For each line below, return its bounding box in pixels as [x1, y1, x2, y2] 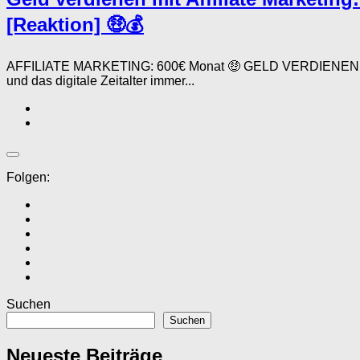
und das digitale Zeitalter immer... [6, 73, 194, 88]
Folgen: [6, 170, 50, 184]
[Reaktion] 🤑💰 [6, 13, 144, 35]
